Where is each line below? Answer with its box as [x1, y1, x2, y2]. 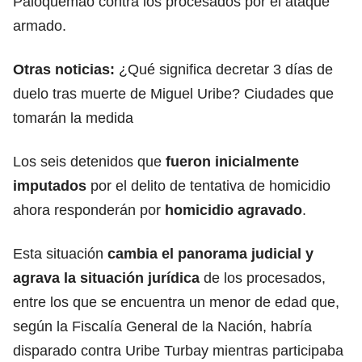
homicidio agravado [165, 201, 302, 218]
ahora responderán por [13, 201, 165, 218]
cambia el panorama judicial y [103, 245, 314, 262]
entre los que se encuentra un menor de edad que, [13, 293, 339, 310]
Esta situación [13, 245, 103, 262]
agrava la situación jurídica [13, 269, 200, 286]
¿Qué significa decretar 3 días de [119, 61, 333, 78]
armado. [13, 17, 66, 34]
